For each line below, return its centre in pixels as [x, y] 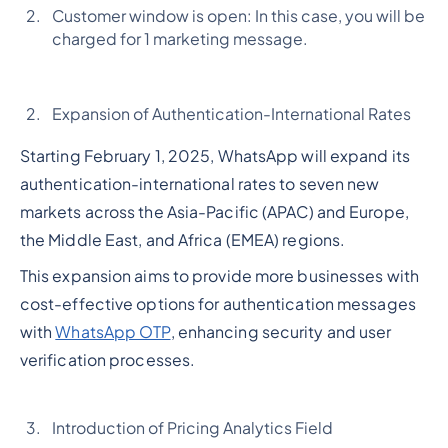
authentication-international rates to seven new [199, 183]
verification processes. [107, 359]
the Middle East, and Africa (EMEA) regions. [184, 239]
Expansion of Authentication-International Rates [231, 113]
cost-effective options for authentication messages [217, 303]
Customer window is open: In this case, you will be [238, 16]
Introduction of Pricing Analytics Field [192, 428]
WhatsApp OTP [113, 331]
